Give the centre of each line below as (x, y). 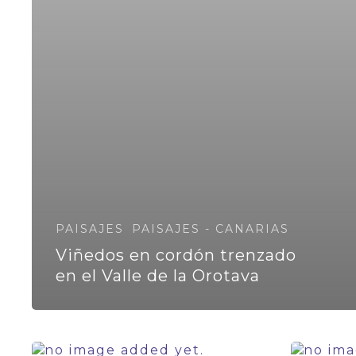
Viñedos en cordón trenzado (176, 255)
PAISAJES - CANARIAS (211, 229)
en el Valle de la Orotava (158, 276)
